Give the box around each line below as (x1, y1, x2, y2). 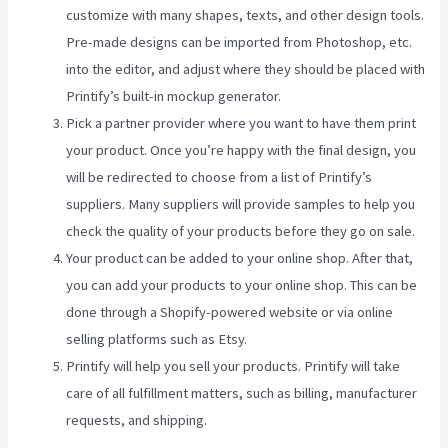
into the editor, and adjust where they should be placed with (66, 60, 426, 79)
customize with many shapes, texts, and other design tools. (66, 6, 425, 25)
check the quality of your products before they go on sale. (66, 222, 416, 241)
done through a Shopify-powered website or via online (66, 303, 394, 322)
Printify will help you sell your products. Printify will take (66, 357, 401, 376)
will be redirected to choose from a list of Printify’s (66, 168, 373, 187)
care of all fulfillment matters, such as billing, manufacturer (66, 384, 418, 403)
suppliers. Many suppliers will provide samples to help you (66, 195, 416, 214)
